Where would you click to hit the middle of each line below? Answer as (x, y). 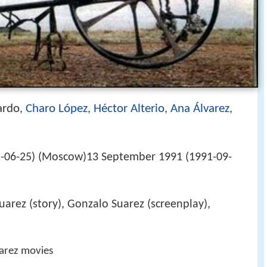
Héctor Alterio (129, 109)
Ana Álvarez (200, 109)
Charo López (57, 109)
